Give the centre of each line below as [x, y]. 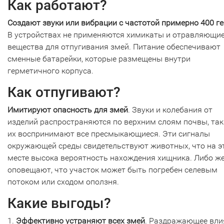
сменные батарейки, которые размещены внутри [99, 59]
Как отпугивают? [64, 92]
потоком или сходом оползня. [63, 182]
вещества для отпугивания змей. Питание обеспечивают [114, 47]
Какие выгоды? [59, 203]
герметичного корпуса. [50, 71]
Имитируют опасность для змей [68, 110]
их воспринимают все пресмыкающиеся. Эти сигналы [109, 134]
